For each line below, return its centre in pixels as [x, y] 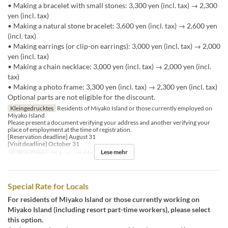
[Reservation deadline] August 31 [52, 137]
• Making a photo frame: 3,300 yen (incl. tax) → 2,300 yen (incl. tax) [112, 87]
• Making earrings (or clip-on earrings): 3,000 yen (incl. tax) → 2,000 [114, 46]
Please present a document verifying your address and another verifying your [109, 123]
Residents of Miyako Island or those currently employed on [134, 108]
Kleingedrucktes [32, 108]
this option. [25, 220]
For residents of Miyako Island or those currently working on [104, 199]
